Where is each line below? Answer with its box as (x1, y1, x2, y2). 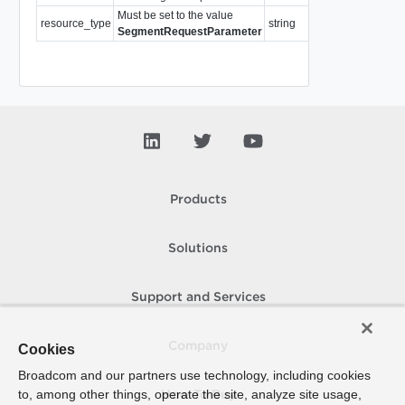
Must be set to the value (117, 8, 233, 22)
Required (315, 16, 362, 30)
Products (169, 194, 227, 205)
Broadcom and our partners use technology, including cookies (18, 368, 371, 382)
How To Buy (160, 390, 236, 400)
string (268, 16, 296, 30)
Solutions (168, 243, 228, 254)
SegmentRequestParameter (117, 24, 262, 38)
